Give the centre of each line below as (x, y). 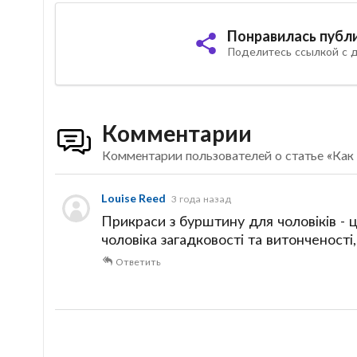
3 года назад (201, 199)
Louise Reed (134, 198)
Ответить (139, 261)
